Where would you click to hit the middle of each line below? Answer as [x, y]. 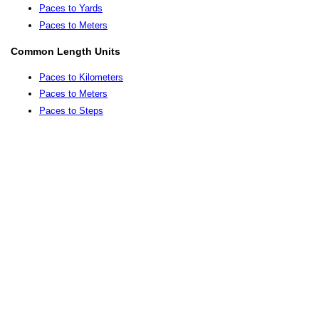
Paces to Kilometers [81, 77]
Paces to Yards [71, 8]
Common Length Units [66, 51]
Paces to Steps [71, 111]
